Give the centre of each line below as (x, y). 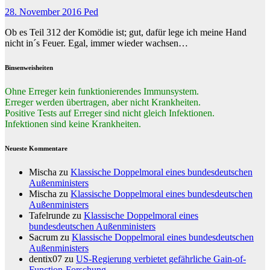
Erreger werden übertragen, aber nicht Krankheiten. (103, 102)
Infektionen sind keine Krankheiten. (73, 124)
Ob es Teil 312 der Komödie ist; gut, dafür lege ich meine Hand (126, 33)
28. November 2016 (44, 12)
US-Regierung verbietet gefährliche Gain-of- (161, 259)
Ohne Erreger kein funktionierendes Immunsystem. (102, 92)
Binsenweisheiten (29, 68)
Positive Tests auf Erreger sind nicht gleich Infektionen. (110, 113)
